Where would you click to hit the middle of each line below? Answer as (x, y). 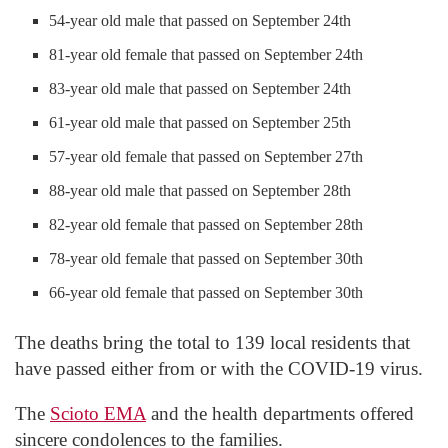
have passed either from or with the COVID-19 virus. (219, 368)
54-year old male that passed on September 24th (200, 20)
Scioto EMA (98, 413)
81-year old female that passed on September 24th (206, 54)
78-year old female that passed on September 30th (206, 258)
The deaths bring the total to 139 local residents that (212, 342)
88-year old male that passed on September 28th (200, 190)
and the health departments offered (280, 413)
